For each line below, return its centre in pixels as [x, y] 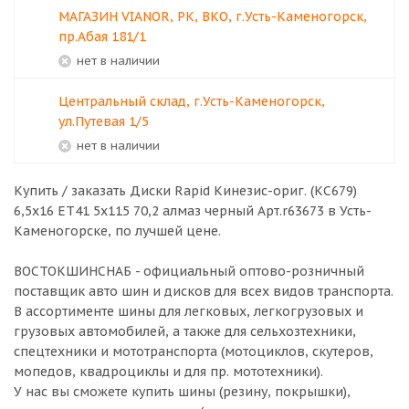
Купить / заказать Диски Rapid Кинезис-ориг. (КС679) [185, 191]
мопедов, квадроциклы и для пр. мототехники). [168, 372]
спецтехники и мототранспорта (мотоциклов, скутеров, [194, 351]
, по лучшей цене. [164, 231]
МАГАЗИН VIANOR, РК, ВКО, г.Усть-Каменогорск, [213, 16]
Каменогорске [61, 231]
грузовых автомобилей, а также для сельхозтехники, [185, 331]
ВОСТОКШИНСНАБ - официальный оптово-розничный [189, 271]
